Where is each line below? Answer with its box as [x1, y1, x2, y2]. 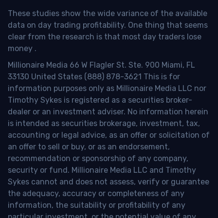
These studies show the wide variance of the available [8, 9, 207, 18]
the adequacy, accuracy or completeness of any [8, 189, 184, 199]
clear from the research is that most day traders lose [8, 32, 201, 42]
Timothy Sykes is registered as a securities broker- [8, 95, 192, 105]
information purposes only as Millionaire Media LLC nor [8, 84, 206, 93]
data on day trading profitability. [8, 20, 128, 30]
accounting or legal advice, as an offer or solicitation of [8, 130, 210, 140]
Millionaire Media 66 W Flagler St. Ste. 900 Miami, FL [8, 60, 195, 70]
